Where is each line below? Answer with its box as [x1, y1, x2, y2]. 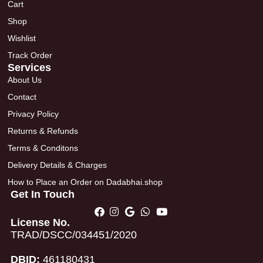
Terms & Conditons [8, 143, 79, 153]
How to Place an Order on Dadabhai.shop [8, 177, 163, 187]
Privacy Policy [8, 109, 59, 119]
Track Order [8, 50, 53, 60]
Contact [8, 92, 37, 102]
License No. [11, 217, 70, 229]
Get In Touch [11, 188, 75, 201]
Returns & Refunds [8, 126, 79, 136]
